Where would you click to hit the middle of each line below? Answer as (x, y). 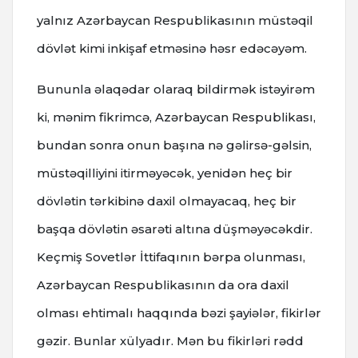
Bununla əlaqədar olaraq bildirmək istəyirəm (176, 89)
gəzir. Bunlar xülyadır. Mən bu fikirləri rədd (170, 340)
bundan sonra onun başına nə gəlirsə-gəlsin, (174, 145)
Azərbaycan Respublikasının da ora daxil (163, 284)
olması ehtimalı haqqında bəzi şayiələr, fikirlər (179, 312)
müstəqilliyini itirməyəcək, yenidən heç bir (165, 173)
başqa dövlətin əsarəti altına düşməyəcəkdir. (175, 229)
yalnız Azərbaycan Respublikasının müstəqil (175, 20)
